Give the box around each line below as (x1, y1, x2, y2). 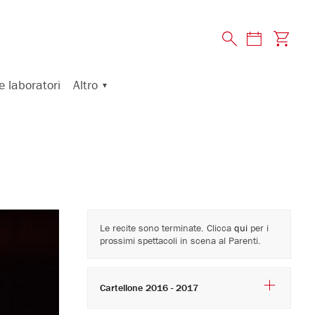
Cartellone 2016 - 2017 (145, 281, 198, 294)
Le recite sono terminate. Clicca (99, 221, 234, 235)
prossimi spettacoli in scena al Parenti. (99, 234, 261, 247)
